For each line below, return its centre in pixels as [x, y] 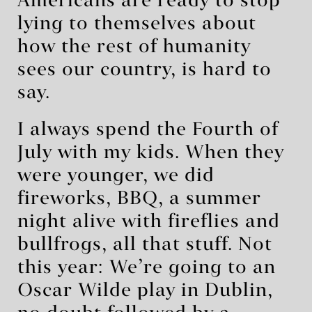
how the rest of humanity [134, 47]
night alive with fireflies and [149, 222]
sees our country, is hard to [145, 70]
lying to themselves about [137, 24]
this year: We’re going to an [147, 268]
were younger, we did [116, 176]
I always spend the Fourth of [148, 130]
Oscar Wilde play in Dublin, [145, 291]
